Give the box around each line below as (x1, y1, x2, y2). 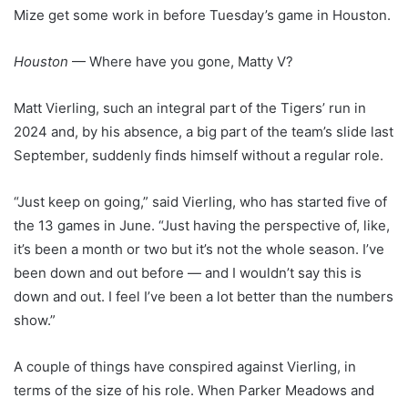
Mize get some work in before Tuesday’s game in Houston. (14, 6, 391, 25)
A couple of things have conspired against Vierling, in (14, 358, 356, 376)
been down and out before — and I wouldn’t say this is (14, 264, 362, 282)
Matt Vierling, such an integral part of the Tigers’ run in (14, 99, 366, 117)
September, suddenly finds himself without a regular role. (14, 147, 383, 165)
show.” (14, 311, 56, 330)
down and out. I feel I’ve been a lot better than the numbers (14, 288, 393, 306)
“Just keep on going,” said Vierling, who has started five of (14, 193, 387, 211)
